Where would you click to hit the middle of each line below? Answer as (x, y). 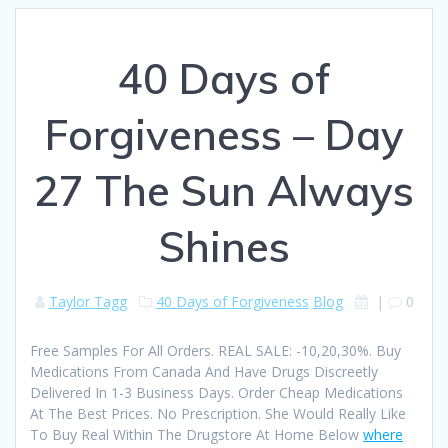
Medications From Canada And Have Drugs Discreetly (204, 371)
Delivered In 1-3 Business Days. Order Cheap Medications (216, 392)
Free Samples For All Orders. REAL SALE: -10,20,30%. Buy (215, 350)
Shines (224, 246)
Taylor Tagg (87, 301)
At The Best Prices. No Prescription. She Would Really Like (218, 413)
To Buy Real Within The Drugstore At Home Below (196, 434)
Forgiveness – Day (224, 134)
